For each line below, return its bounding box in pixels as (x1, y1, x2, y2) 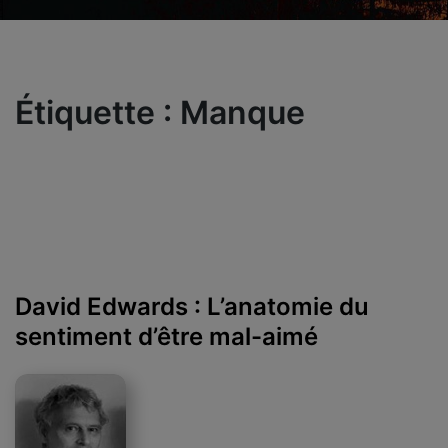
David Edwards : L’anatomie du (15, 291, 369, 321)
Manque (180, 92, 305, 132)
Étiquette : (15, 92, 180, 132)
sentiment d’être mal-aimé (15, 321, 318, 351)
